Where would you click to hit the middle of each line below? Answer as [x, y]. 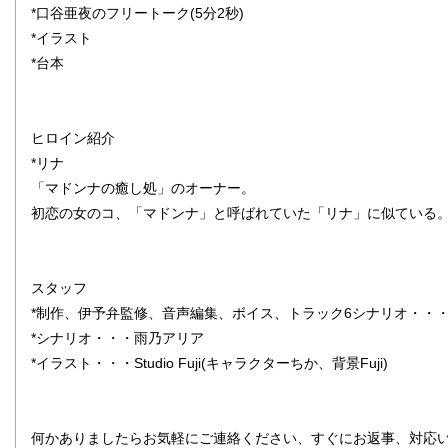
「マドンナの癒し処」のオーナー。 [143, 188]
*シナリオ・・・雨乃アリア [117, 338]
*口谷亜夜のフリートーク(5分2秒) [137, 13]
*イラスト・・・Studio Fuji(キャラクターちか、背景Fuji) [209, 363]
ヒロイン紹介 [73, 138]
